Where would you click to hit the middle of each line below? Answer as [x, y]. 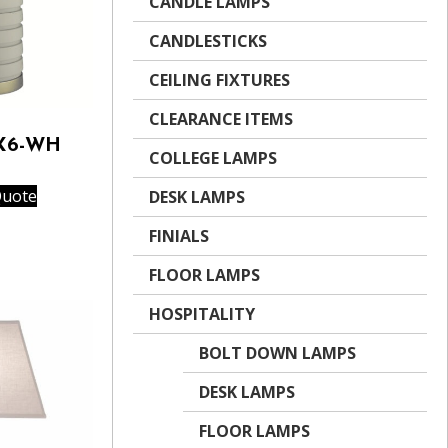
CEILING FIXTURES [219, 80]
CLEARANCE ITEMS [221, 119]
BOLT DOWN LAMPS [277, 353]
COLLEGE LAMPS [213, 158]
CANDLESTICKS [208, 41]
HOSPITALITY [202, 314]
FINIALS [179, 236]
